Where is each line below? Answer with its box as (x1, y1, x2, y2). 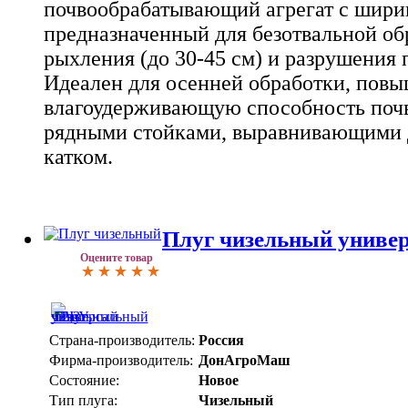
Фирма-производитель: (49, 352, 193, 369)
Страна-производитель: (49, 332, 195, 349)
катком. (44, 145, 113, 169)
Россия (199, 332, 244, 349)
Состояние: (49, 372, 119, 389)
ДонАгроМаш (199, 352, 291, 369)
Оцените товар (80, 251, 153, 265)
